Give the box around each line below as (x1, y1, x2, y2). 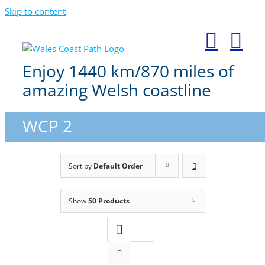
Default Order (93, 161, 143, 171)
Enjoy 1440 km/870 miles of (22, 60, 234, 82)
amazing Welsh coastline (22, 79, 211, 101)
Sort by (68, 161, 93, 171)
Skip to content (5, 5, 66, 17)
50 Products (88, 196, 130, 206)
